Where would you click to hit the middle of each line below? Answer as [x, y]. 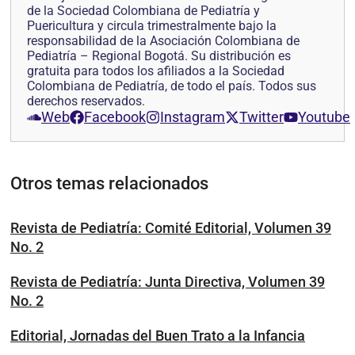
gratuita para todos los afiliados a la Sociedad [156, 71]
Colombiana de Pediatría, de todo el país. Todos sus [172, 86]
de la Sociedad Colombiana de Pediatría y [143, 11]
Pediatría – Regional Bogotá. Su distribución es [159, 56]
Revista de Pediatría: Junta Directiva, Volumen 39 [168, 282]
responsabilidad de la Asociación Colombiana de [163, 41]
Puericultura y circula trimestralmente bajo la [152, 26]
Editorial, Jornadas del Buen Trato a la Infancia [158, 336]
